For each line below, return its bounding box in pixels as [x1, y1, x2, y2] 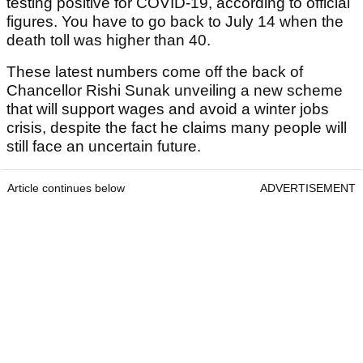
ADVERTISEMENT [260, 181, 356, 194]
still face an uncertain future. [6, 137, 205, 155]
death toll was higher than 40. [6, 31, 215, 49]
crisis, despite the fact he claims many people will [6, 118, 347, 136]
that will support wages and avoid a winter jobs [6, 100, 329, 117]
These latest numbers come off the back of [6, 62, 303, 80]
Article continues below [7, 181, 125, 194]
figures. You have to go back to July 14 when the [6, 12, 344, 30]
